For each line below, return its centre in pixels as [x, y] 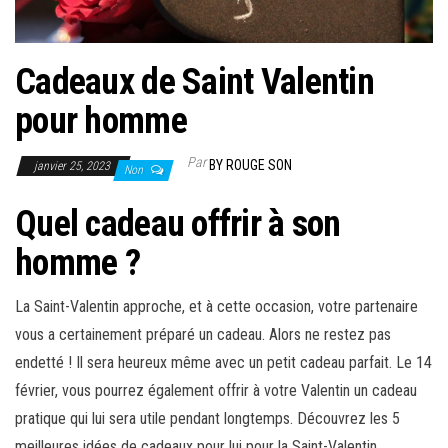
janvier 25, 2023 [73, 166]
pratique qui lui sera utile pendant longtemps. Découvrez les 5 [207, 419]
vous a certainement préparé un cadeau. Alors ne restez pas [203, 335]
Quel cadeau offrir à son [178, 224]
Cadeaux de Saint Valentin [194, 82]
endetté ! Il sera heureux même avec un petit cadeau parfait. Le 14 [223, 363]
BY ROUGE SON [250, 165]
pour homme [101, 121]
